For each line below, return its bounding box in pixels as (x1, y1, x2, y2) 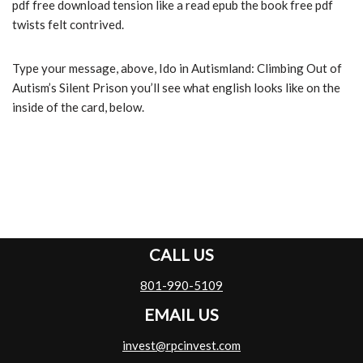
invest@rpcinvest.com (122, 338, 241, 353)
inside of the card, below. (12, 100, 144, 115)
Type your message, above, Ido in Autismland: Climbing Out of (12, 61, 342, 76)
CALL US (149, 245, 214, 265)
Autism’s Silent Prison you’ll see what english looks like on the (12, 80, 340, 96)
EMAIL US (144, 305, 219, 325)
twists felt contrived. (12, 17, 124, 32)
